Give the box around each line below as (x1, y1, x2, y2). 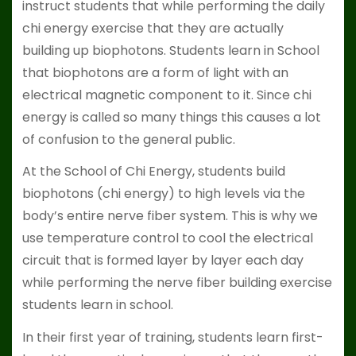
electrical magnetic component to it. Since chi (21, 85, 311, 104)
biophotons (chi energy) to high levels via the (21, 184, 305, 203)
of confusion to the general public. (21, 130, 235, 149)
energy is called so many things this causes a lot (21, 107, 321, 126)
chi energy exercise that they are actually (21, 18, 284, 37)
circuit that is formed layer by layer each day (21, 251, 304, 270)
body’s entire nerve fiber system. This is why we (21, 207, 318, 226)
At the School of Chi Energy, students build (21, 162, 285, 181)
